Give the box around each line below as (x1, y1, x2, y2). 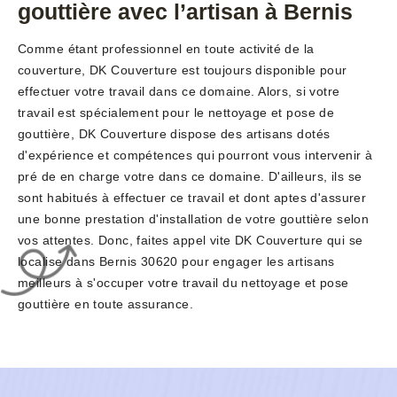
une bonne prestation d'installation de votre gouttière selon (18, 212, 370, 227)
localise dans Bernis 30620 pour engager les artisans (18, 254, 335, 269)
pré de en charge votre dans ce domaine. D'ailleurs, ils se (18, 169, 362, 184)
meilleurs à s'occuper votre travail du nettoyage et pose (18, 276, 349, 291)
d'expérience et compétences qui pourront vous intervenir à (18, 148, 373, 163)
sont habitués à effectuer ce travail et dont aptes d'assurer (18, 191, 367, 206)
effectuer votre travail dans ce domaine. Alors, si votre (18, 84, 340, 99)
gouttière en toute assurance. (18, 297, 194, 312)
